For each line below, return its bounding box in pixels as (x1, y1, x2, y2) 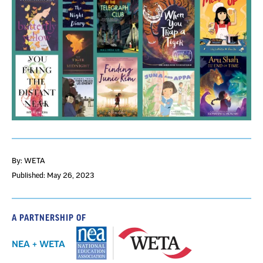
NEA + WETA (12, 240, 65, 249)
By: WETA (12, 157, 45, 164)
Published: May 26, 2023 (12, 171, 94, 179)
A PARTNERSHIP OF (12, 213, 86, 222)
